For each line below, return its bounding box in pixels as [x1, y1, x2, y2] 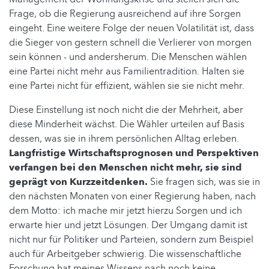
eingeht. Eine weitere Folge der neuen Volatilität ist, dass [9, 21, 254, 35]
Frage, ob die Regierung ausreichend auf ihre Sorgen [9, 7, 241, 20]
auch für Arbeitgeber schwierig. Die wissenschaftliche [9, 247, 241, 261]
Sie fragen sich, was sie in [150, 175, 260, 189]
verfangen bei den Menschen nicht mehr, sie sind [9, 160, 242, 174]
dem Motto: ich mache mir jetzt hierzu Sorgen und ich [9, 204, 242, 217]
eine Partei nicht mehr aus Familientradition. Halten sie [9, 64, 244, 78]
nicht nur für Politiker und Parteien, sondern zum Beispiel [9, 232, 253, 246]
